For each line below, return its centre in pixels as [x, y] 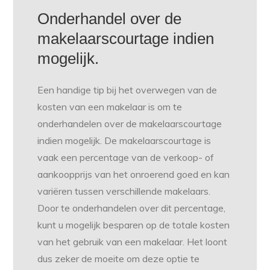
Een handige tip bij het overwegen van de [127, 89]
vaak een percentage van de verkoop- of [126, 157]
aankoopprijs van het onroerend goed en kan [134, 174]
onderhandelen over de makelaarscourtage [130, 123]
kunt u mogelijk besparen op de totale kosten [134, 224]
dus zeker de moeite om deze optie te [119, 258]
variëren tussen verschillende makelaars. [124, 191]
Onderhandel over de [110, 18]
